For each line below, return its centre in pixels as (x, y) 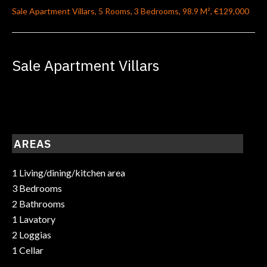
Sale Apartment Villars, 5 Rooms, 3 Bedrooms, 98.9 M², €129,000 (131, 11)
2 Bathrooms (38, 204)
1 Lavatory (34, 219)
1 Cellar (28, 250)
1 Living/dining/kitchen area (69, 173)
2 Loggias (32, 235)
